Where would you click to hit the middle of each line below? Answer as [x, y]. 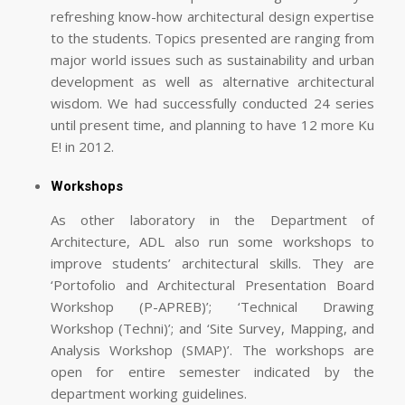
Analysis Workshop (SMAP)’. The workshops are [212, 349]
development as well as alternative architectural [212, 82]
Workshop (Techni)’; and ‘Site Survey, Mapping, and [212, 328]
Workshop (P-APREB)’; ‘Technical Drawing [212, 306]
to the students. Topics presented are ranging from [212, 38]
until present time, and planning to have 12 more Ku [212, 125]
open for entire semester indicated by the [212, 371]
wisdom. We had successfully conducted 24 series [212, 104]
